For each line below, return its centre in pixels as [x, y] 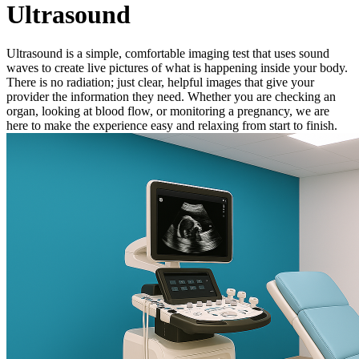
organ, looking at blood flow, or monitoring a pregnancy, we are [168, 111]
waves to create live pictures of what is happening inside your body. [177, 68]
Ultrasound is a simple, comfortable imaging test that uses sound [168, 54]
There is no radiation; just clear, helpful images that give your [160, 83]
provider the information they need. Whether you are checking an [171, 97]
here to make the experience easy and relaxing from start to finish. [172, 126]
